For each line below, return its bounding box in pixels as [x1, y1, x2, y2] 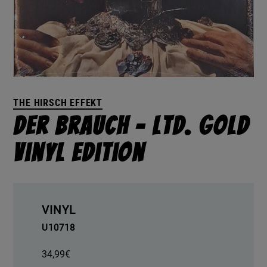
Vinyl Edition [13, 139, 145, 167]
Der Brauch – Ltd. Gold [13, 113, 249, 140]
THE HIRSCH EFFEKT [13, 97, 103, 109]
